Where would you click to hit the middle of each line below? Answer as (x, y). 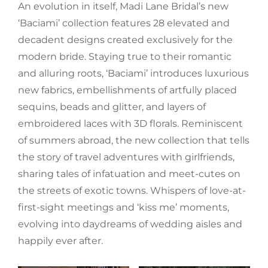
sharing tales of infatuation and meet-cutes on (129, 173)
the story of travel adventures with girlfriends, (126, 157)
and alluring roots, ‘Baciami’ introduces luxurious (133, 73)
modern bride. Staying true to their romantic (125, 56)
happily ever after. (60, 240)
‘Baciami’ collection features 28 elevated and (124, 23)
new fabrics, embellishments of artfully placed (127, 90)
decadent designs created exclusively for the (125, 39)
